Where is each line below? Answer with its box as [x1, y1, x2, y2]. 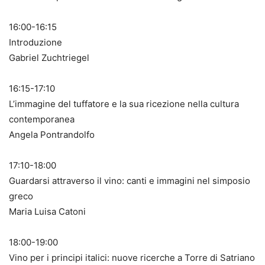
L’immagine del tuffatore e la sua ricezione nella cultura [9, 98, 239, 109]
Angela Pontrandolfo [9, 128, 95, 140]
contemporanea [9, 113, 75, 125]
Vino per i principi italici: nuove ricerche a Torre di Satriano [9, 251, 255, 263]
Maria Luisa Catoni [9, 205, 86, 217]
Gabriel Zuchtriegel [9, 51, 89, 63]
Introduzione [9, 36, 62, 48]
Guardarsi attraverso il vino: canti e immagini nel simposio [9, 174, 250, 186]
